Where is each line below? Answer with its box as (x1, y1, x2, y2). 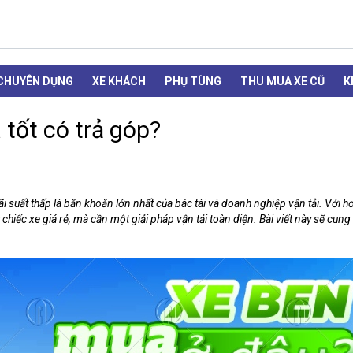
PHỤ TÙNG (165, 75, 221, 88)
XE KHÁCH (92, 75, 146, 88)
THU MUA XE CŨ (240, 75, 325, 88)
